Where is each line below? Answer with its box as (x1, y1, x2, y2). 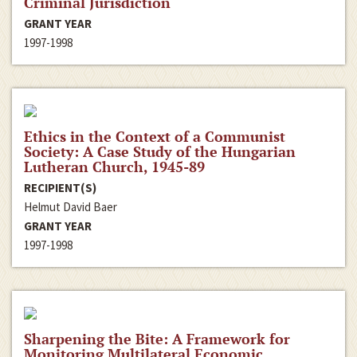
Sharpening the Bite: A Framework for (24, 328, 290, 348)
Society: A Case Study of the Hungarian (24, 141, 296, 161)
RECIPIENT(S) (24, 179, 96, 195)
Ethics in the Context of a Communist (24, 126, 285, 146)
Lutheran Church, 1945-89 (24, 156, 205, 176)
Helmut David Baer (24, 198, 117, 214)
